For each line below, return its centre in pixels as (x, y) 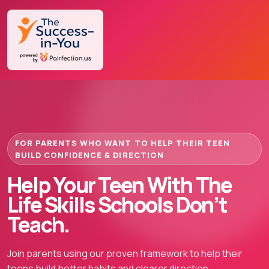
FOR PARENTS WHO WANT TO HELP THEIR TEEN (122, 143)
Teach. (38, 225)
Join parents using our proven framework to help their (125, 254)
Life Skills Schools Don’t (117, 205)
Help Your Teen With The (120, 185)
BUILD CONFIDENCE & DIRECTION (89, 155)
